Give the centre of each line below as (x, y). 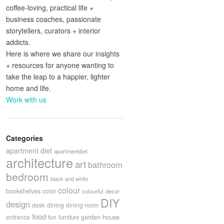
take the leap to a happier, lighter (58, 77)
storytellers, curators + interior (53, 31)
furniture (69, 217)
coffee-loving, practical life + (50, 8)
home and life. (28, 88)
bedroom (27, 177)
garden (91, 217)
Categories (24, 138)
